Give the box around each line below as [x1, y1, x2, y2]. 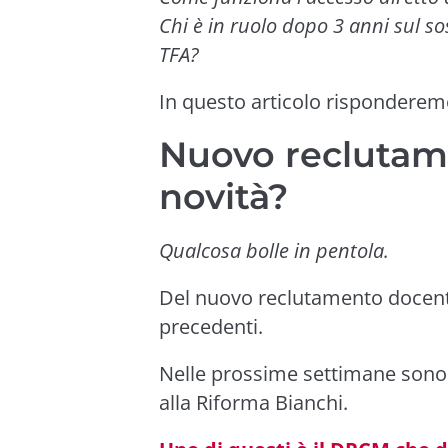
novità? [159, 174, 288, 218]
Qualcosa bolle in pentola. [159, 236, 389, 264]
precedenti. [159, 312, 263, 340]
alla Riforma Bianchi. [159, 388, 353, 416]
